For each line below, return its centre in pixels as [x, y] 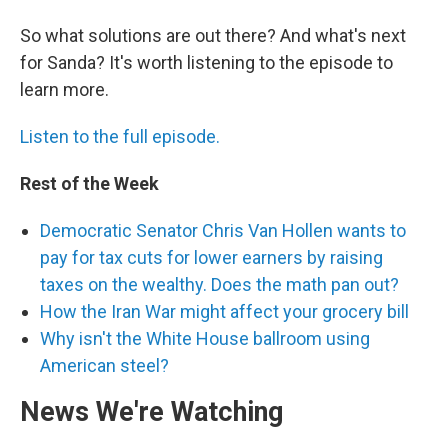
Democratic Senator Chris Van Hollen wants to [223, 231]
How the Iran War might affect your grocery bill [224, 312]
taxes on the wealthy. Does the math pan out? [219, 285]
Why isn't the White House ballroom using [205, 339]
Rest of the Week [89, 184]
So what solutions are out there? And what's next [213, 36]
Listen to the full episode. [120, 137]
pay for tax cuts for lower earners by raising [211, 258]
